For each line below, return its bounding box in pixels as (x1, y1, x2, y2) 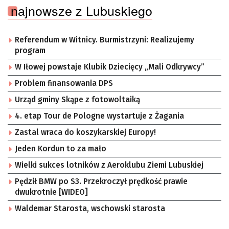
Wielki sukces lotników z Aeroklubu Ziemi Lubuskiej (15, 161, 203, 170)
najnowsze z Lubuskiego (11, 1, 152, 20)
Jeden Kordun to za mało (15, 144, 106, 154)
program (15, 46, 45, 56)
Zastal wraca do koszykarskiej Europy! (15, 128, 156, 138)
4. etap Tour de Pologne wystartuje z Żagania (15, 111, 184, 121)
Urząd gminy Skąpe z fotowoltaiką (15, 95, 140, 105)
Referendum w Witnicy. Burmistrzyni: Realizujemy (15, 35, 194, 45)
